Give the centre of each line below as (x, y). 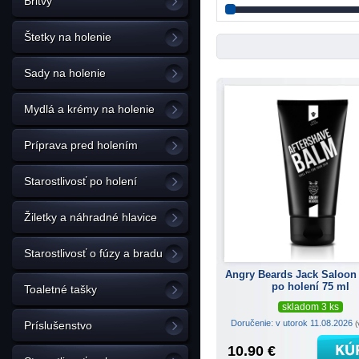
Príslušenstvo (58, 325)
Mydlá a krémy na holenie (89, 109)
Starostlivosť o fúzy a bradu (93, 253)
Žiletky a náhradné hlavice (91, 217)
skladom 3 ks (311, 307)
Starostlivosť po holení (81, 181)
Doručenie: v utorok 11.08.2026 (293, 323)
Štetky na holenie (68, 37)
